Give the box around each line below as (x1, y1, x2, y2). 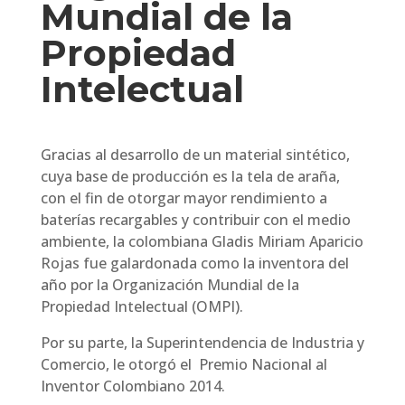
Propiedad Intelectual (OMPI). (40, 297, 243, 316)
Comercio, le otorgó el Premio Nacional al (40, 354, 327, 374)
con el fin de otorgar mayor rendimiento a (40, 188, 327, 208)
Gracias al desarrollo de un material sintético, (40, 145, 350, 165)
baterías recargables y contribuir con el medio (40, 210, 351, 230)
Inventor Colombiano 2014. (40, 376, 225, 396)
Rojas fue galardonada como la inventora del (40, 253, 349, 273)
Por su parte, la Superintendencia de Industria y (40, 333, 364, 353)
